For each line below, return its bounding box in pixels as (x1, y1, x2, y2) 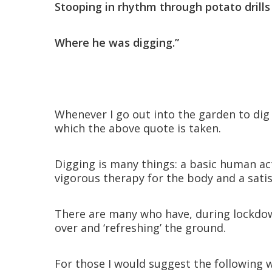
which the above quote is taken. (55, 121, 221, 136)
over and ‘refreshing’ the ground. (55, 220, 226, 236)
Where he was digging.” (55, 35, 179, 50)
